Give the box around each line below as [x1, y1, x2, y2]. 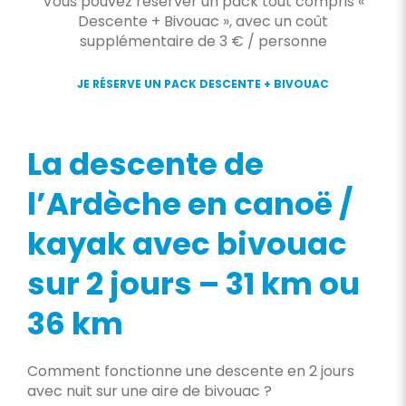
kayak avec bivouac [26, 222, 347, 266]
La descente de [26, 142, 264, 186]
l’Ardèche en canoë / [26, 182, 353, 226]
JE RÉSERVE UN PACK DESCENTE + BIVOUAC [77, 76, 329, 92]
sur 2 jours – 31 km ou [26, 262, 360, 305]
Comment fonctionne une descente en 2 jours [26, 361, 354, 382]
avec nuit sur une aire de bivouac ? [26, 381, 272, 401]
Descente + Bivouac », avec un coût [78, 11, 328, 32]
